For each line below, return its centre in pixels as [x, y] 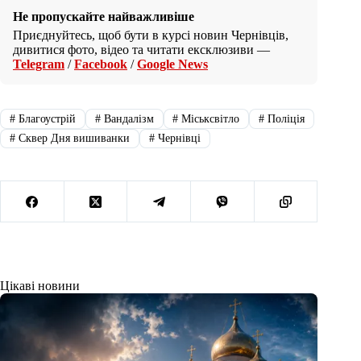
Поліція [285, 118]
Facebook [101, 64]
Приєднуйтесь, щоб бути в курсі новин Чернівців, [151, 35]
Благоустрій [45, 118]
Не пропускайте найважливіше [104, 17]
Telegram [39, 64]
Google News [172, 64]
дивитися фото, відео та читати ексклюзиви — [141, 50]
